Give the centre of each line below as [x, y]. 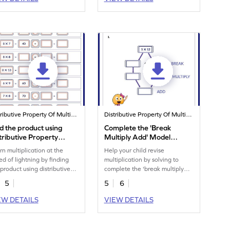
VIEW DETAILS [129, 200]
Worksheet [122, 147]
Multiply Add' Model [138, 137]
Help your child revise [135, 151]
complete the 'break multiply [144, 169]
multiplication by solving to [142, 160]
